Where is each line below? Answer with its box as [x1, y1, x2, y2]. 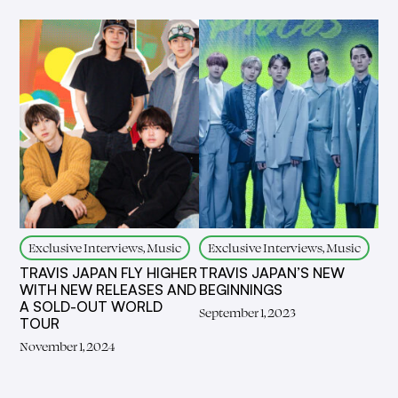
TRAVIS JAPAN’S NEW [199, 263, 345, 282]
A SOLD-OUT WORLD [20, 297, 163, 315]
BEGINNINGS [199, 280, 283, 298]
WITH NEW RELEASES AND [20, 280, 197, 298]
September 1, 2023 [199, 303, 296, 321]
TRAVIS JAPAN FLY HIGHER [20, 263, 198, 282]
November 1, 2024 [20, 337, 115, 354]
